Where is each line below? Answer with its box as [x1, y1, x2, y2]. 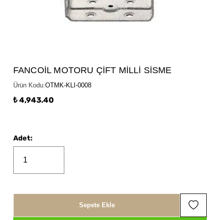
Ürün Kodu [13, 81, 43, 89]
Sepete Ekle [79, 201, 115, 209]
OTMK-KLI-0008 [45, 81, 91, 89]
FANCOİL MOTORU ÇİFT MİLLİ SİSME [13, 64, 172, 75]
